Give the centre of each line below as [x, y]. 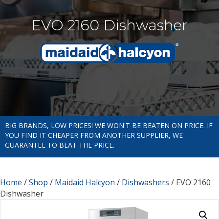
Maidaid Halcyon [85, 182]
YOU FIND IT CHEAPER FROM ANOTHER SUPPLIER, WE [94, 135]
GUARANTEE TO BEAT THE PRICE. [60, 145]
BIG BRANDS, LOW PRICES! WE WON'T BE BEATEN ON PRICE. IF [109, 125]
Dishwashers [145, 182]
